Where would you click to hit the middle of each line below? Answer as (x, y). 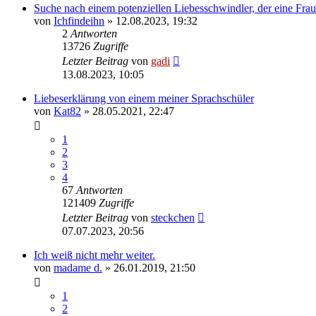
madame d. (78, 267)
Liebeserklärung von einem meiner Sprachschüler (144, 98)
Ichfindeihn (79, 20)
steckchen (173, 217)
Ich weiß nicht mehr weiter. (95, 255)
